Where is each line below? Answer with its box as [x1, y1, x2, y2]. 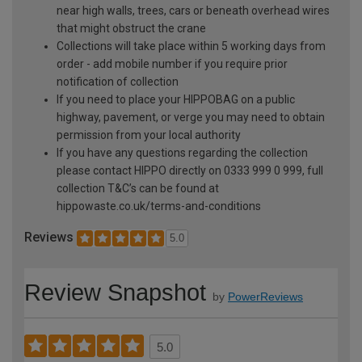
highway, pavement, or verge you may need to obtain [57, 110, 325, 124]
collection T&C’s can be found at [57, 181, 219, 195]
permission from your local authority [57, 128, 241, 141]
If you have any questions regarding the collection [57, 145, 308, 159]
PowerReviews [228, 290, 303, 304]
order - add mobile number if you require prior [57, 57, 288, 70]
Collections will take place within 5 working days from [57, 39, 326, 53]
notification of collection [57, 74, 179, 88]
